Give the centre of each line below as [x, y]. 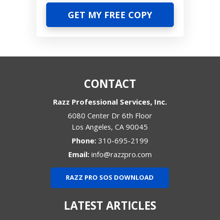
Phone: [85, 141]
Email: [80, 154]
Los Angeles [92, 127]
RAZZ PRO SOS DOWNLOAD [110, 178]
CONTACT [110, 84]
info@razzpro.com [121, 154]
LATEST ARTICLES [110, 206]
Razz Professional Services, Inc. [110, 102]
